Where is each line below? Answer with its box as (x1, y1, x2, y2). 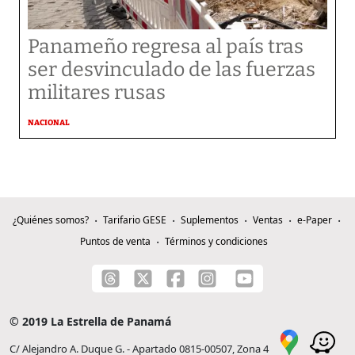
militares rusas (28, 81, 166, 105)
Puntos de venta (79, 235, 151, 248)
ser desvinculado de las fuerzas (28, 58, 315, 82)
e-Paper (296, 213, 332, 227)
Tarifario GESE (102, 213, 166, 227)
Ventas (252, 213, 283, 227)
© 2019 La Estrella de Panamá (10, 314, 171, 329)
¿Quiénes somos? (12, 213, 89, 227)
